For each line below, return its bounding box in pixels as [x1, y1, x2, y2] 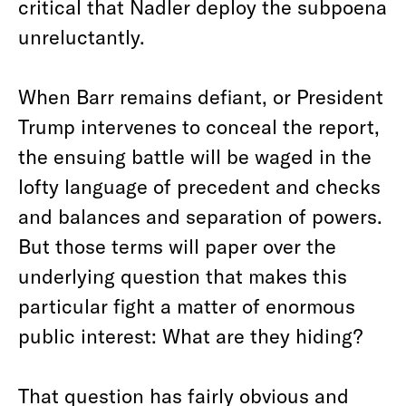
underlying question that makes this [18, 264, 347, 287]
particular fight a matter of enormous [18, 294, 355, 317]
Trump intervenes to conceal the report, [18, 114, 380, 138]
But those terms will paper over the [18, 234, 336, 257]
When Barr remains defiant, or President [18, 84, 383, 108]
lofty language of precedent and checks [18, 174, 381, 198]
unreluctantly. [18, 24, 145, 48]
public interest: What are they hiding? [18, 324, 362, 347]
